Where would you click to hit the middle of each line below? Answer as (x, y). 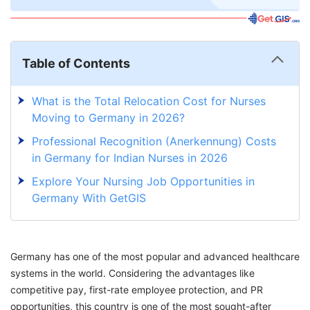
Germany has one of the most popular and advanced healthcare (155, 257)
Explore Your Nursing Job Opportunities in (143, 182)
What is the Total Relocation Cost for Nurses (149, 101)
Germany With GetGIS (91, 198)
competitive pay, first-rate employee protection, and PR (137, 290)
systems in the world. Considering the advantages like (133, 273)
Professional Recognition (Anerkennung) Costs (154, 142)
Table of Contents (76, 64)
